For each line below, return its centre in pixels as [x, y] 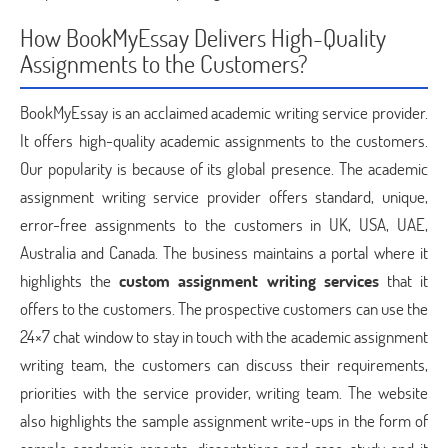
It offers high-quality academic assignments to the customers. [224, 140]
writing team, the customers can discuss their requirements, [224, 364]
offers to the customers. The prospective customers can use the [224, 308]
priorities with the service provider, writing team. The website [224, 392]
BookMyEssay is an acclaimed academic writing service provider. [224, 112]
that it [403, 280]
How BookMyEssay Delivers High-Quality [203, 37]
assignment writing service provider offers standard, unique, [224, 196]
